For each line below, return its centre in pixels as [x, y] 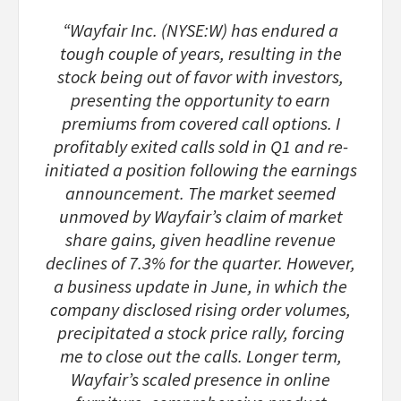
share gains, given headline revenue [200, 239]
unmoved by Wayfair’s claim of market [200, 216]
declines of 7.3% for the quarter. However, [200, 263]
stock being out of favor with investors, [200, 77]
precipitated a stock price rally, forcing [200, 333]
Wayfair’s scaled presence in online [200, 379]
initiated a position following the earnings [200, 170]
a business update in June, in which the [200, 286]
